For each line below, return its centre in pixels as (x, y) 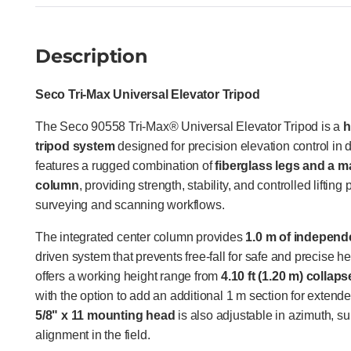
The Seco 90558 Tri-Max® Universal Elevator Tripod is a (189, 127)
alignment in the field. (93, 335)
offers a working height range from (128, 276)
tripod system (75, 146)
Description (92, 56)
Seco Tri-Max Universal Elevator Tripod (148, 94)
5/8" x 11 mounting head (105, 315)
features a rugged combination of (125, 166)
